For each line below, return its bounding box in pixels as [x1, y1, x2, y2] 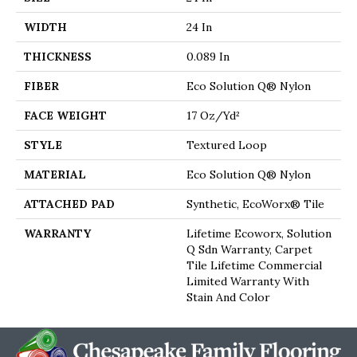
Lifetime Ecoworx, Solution [186, 226, 331, 241]
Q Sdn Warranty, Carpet [186, 241, 312, 257]
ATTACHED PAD [24, 196, 115, 211]
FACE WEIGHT [24, 108, 107, 123]
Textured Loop [186, 137, 267, 152]
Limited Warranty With [186, 273, 309, 288]
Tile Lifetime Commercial [186, 257, 322, 273]
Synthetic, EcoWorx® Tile [186, 196, 324, 211]
